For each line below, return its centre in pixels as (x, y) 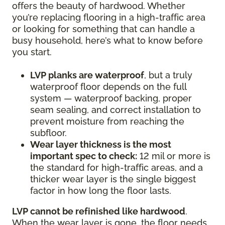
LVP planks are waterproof (87, 75)
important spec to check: (84, 156)
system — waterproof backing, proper (111, 98)
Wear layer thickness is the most (101, 144)
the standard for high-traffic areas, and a (117, 167)
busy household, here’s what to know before (107, 40)
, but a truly (168, 75)
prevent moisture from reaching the (107, 121)
